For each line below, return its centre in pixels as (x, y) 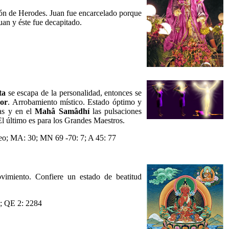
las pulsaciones (116, 111)
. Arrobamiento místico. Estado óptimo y (75, 102)
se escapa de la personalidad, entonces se (73, 93)
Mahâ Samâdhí (62, 111)
